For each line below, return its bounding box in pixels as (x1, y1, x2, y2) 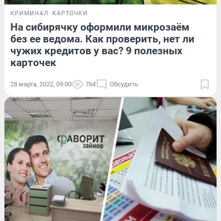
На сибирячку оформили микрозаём (10, 21, 189, 34)
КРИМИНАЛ (10, 10, 48, 17)
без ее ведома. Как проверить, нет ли (10, 33, 194, 45)
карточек (10, 57, 56, 69)
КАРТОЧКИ (52, 10, 88, 17)
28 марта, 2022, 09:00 (10, 80, 72, 88)
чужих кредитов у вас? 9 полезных (10, 45, 183, 57)
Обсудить (110, 80, 138, 88)
